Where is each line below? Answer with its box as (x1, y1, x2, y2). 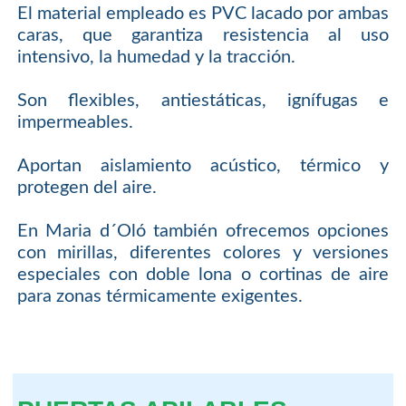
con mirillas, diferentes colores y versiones (16, 244, 390, 263)
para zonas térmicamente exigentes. (16, 287, 303, 306)
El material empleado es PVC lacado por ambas (16, 5, 390, 24)
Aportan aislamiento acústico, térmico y (16, 157, 390, 176)
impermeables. (16, 113, 133, 132)
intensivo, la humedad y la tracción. (16, 48, 295, 67)
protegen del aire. (16, 179, 157, 198)
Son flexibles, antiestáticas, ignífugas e (16, 92, 390, 111)
